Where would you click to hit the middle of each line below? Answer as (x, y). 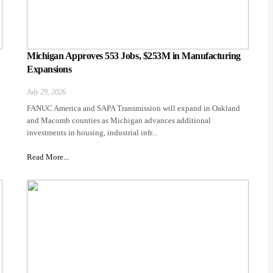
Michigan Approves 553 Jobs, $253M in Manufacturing (134, 56)
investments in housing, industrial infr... (92, 133)
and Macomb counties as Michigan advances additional (119, 121)
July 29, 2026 (46, 92)
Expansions (49, 69)
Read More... (48, 157)
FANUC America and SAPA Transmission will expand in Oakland (133, 108)
